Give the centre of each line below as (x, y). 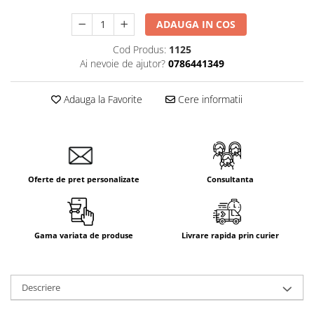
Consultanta (230, 179)
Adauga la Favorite (101, 99)
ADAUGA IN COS (196, 24)
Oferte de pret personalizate (84, 179)
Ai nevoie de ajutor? (122, 63)
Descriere (41, 287)
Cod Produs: (139, 49)
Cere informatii (209, 99)
